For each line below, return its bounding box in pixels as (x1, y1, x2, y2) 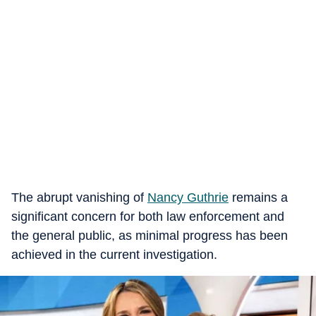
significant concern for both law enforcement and (11, 209, 284, 224)
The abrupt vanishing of (11, 190, 147, 205)
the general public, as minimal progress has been (11, 229, 288, 243)
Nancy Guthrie (147, 190, 229, 205)
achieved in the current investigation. (11, 248, 217, 262)
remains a (229, 190, 288, 205)
